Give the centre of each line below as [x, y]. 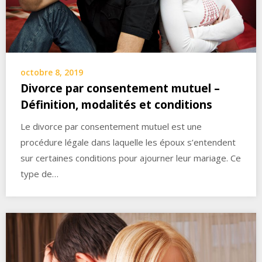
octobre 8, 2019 [52, 73]
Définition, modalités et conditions [116, 105]
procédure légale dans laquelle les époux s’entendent [128, 142]
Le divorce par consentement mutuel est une [111, 127]
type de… [39, 174]
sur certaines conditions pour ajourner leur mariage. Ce [131, 158]
